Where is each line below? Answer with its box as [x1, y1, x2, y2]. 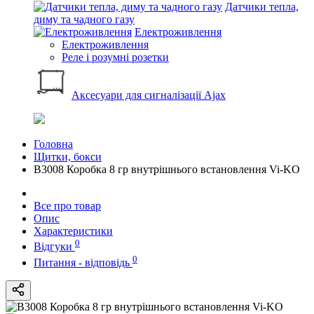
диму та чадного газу [34, 13, 135, 25]
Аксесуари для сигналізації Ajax [71, 89, 226, 101]
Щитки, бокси [34, 151, 102, 163]
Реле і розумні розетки [62, 51, 169, 63]
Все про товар [34, 200, 101, 212]
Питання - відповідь [34, 256, 132, 268]
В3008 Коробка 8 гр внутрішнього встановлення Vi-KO [34, 163, 300, 175]
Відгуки [34, 240, 75, 253]
